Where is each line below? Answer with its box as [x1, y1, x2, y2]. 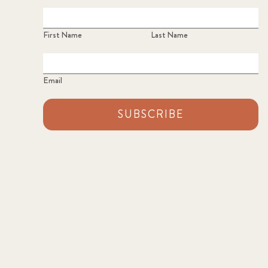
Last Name [151, 29, 188, 41]
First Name [43, 29, 82, 41]
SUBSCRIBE [118, 106, 184, 123]
